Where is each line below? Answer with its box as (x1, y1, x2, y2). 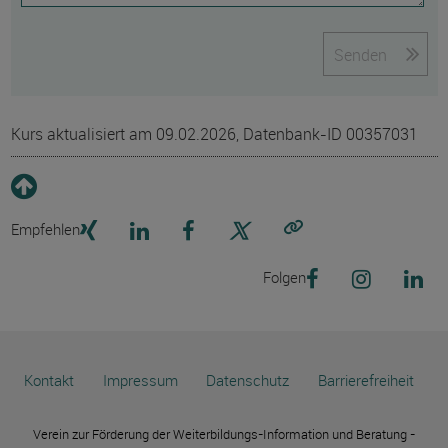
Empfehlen (10, 219, 80, 239)
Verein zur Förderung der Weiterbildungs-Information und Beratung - (33, 425, 415, 443)
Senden (333, 44, 387, 66)
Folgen (262, 267, 306, 287)
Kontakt (24, 370, 75, 390)
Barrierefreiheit (317, 370, 414, 390)
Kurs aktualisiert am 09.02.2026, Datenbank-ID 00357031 (10, 123, 418, 145)
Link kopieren (291, 236, 388, 253)
